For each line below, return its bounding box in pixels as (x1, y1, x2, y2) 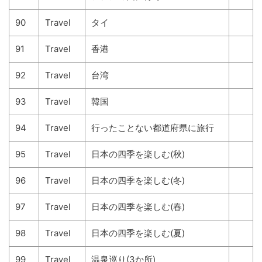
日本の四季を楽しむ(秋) (91, 149, 185, 160)
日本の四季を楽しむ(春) (91, 201, 185, 212)
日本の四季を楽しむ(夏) (91, 227, 185, 239)
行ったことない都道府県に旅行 (91, 122, 214, 133)
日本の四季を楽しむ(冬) (91, 175, 185, 186)
